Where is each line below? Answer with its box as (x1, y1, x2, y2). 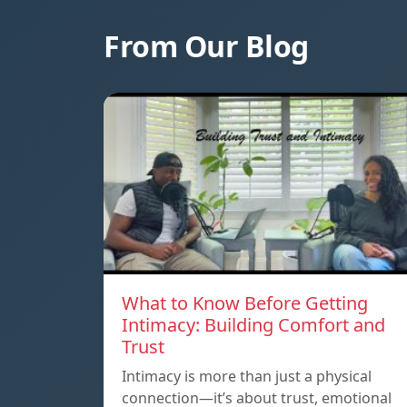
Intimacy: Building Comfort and (122, 313, 385, 337)
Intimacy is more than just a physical (122, 366, 372, 386)
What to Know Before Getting (122, 291, 368, 315)
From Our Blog (104, 26, 309, 65)
